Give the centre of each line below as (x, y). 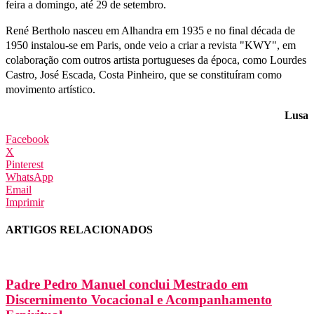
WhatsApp (29, 177)
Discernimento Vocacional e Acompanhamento (139, 300)
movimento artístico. (50, 89)
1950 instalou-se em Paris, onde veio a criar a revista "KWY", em (151, 45)
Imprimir (25, 202)
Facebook (27, 139)
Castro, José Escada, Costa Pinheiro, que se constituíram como (144, 74)
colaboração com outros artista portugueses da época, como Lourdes (156, 60)
